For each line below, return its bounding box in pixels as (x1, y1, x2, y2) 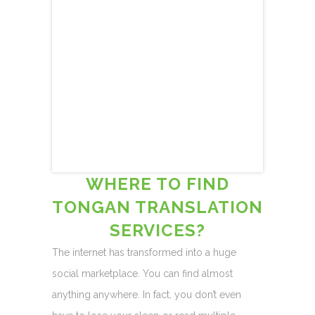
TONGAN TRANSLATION (52, 197, 263, 217)
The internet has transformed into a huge (52, 247, 236, 258)
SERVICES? (110, 220, 205, 240)
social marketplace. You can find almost (52, 268, 233, 279)
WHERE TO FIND (86, 174, 229, 194)
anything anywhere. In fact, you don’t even (52, 289, 241, 300)
